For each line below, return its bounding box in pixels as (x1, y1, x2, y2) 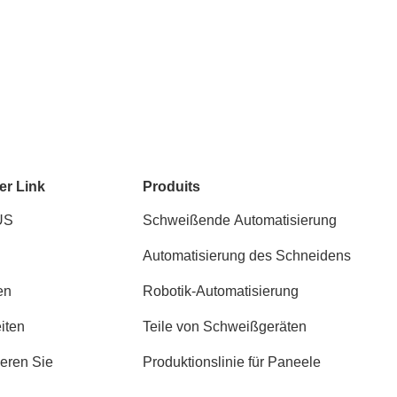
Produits (143, 179, 201, 194)
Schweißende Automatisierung (143, 213, 338, 228)
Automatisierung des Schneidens (143, 248, 352, 263)
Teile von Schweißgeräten (143, 319, 307, 334)
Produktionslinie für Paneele (143, 354, 322, 370)
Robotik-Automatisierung (143, 284, 300, 299)
